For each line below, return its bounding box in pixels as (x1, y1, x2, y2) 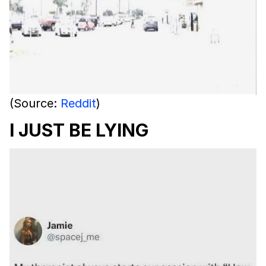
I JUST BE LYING (9, 119, 148, 141)
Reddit (61, 96, 96, 110)
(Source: (9, 96, 61, 110)
